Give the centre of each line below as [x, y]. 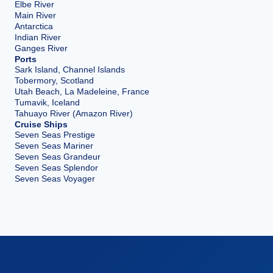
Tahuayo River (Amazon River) [74, 113]
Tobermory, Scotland [54, 80]
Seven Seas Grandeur [58, 156]
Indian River [38, 37]
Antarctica [34, 26]
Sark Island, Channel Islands [70, 69]
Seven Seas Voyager [55, 178]
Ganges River [41, 48]
